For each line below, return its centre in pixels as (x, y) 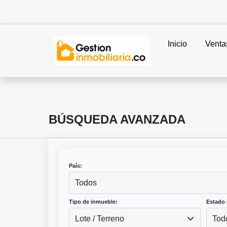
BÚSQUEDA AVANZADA (117, 119)
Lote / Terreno (100, 218)
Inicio (177, 44)
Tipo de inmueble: (93, 201)
